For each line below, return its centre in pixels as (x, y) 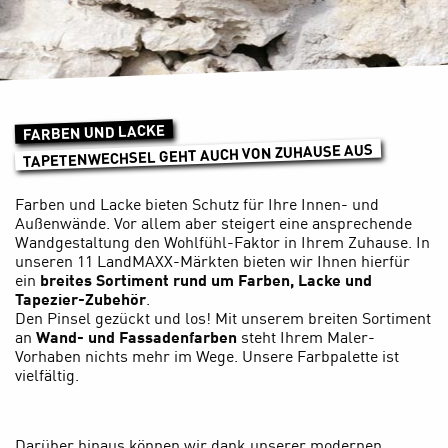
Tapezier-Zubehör (80, 298)
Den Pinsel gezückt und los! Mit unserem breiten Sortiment (223, 317)
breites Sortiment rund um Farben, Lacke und (206, 279)
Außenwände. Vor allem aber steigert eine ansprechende (213, 222)
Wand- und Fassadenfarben (136, 336)
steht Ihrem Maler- (306, 336)
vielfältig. (47, 374)
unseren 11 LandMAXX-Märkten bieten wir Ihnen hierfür (212, 260)
